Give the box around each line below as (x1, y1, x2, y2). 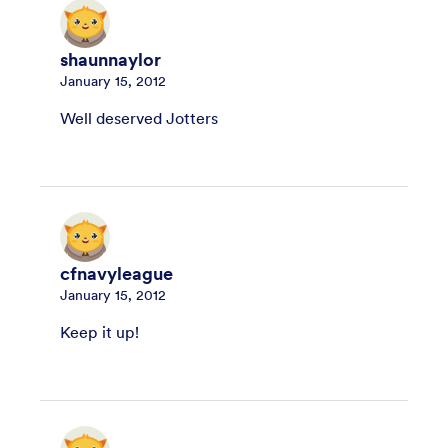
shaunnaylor (60, 48, 161, 71)
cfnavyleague (60, 262, 173, 285)
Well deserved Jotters (60, 107, 218, 128)
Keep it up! (60, 321, 139, 342)
